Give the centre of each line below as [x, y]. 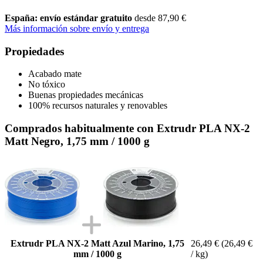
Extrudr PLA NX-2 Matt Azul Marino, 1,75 [97, 243]
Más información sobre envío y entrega [77, 28]
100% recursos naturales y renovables [98, 106]
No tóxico [47, 85]
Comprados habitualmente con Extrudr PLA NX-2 [127, 128]
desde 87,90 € [160, 18]
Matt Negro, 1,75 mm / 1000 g [77, 141]
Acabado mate [55, 74]
